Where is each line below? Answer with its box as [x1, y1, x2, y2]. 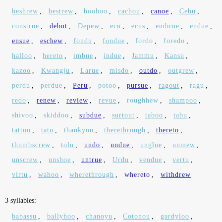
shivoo [12, 111, 33, 119]
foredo [164, 37, 185, 45]
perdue [41, 82, 62, 89]
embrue [156, 22, 179, 30]
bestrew [49, 7, 73, 15]
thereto [156, 126, 179, 134]
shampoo [169, 97, 197, 104]
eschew [40, 37, 63, 45]
